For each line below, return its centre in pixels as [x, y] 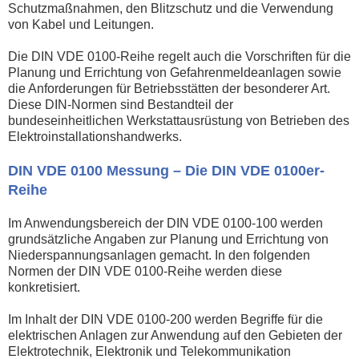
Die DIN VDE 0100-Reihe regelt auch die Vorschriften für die [179, 56]
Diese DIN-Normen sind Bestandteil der [121, 104]
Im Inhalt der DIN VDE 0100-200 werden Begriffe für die [165, 319]
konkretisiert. [44, 287]
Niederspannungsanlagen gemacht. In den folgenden [159, 255]
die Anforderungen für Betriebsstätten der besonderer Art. [169, 88]
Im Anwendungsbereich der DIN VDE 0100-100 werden [165, 223]
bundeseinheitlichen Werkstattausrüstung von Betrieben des [179, 120]
